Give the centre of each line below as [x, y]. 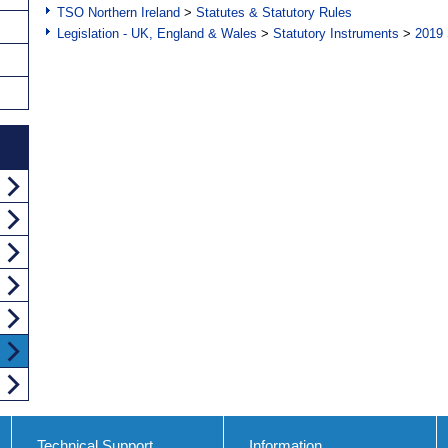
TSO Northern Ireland [118, 13]
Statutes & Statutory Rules [274, 13]
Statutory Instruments [336, 34]
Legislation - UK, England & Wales [157, 34]
